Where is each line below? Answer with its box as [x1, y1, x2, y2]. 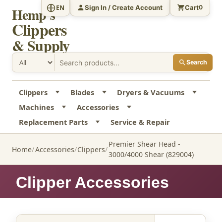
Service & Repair [110, 117, 170, 127]
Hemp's [12, 4, 55, 25]
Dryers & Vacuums [117, 87, 185, 98]
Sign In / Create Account [85, 3, 163, 11]
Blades [70, 87, 94, 98]
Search [186, 58, 207, 66]
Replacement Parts [18, 117, 88, 127]
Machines [18, 102, 54, 112]
